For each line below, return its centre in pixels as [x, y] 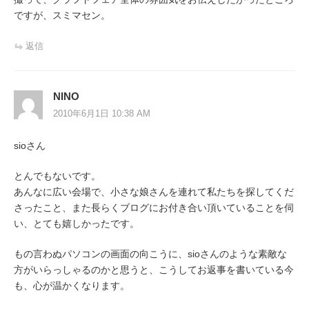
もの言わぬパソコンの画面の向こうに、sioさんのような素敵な [150, 254]
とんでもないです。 [57, 176]
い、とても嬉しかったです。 [77, 224]
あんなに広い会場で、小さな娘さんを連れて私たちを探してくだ [154, 192]
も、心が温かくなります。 [72, 286]
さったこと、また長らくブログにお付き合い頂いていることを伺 [154, 208]
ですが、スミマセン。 [62, 16]
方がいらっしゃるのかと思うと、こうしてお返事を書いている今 [154, 270]
